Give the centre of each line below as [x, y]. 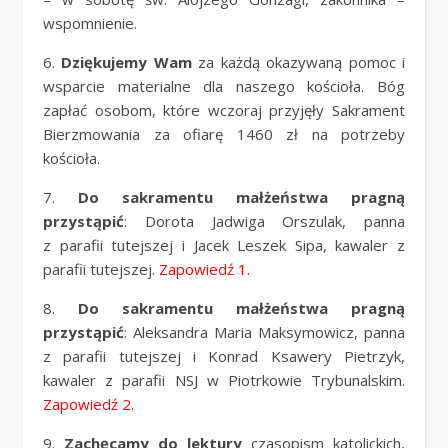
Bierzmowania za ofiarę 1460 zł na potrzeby [224, 134]
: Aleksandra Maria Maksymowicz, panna [264, 332]
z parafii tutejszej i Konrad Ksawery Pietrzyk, [224, 356]
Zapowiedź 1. [204, 269]
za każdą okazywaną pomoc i [298, 62]
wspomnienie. [90, 23]
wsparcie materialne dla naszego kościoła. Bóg [224, 86]
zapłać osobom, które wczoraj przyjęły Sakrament [224, 110]
